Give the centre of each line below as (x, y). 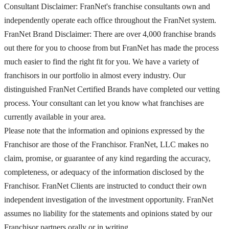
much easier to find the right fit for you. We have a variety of (101, 61)
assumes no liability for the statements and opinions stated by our (108, 213)
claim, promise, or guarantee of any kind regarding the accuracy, (107, 158)
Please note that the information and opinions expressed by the (104, 130)
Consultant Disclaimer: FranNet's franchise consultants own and (107, 6)
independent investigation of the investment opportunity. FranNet (109, 199)
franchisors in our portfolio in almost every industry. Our (95, 75)
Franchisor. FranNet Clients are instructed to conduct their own (105, 186)
